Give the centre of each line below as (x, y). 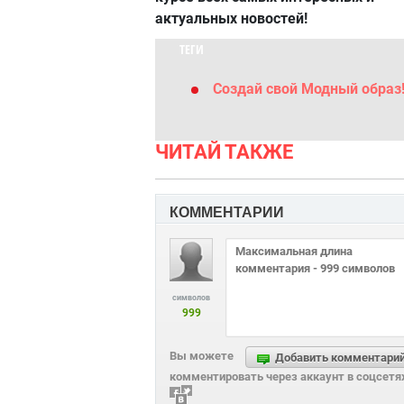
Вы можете (202, 356)
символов (191, 298)
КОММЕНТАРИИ (227, 212)
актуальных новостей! (231, 18)
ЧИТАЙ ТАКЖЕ (224, 152)
